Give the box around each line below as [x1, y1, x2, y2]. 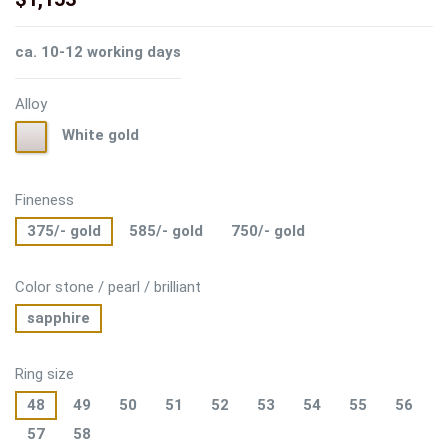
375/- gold [27, 221, 101, 240]
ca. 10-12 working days [15, 42, 181, 61]
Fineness [15, 190, 74, 209]
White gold [62, 125, 139, 144]
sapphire [27, 308, 90, 327]
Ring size [15, 364, 74, 383]
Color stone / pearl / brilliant [15, 277, 201, 296]
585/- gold [129, 221, 203, 240]
